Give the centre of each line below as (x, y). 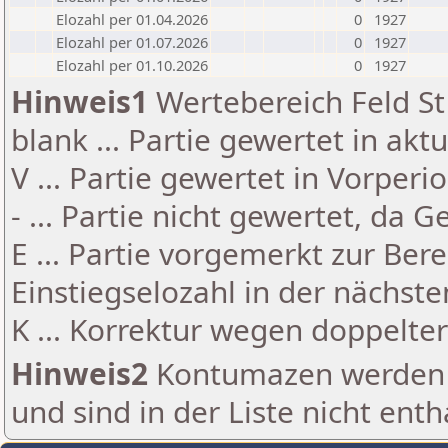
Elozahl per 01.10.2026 (132, 65)
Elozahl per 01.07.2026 (132, 42)
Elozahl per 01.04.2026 (132, 19)
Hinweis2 (79, 373)
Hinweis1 (79, 101)
